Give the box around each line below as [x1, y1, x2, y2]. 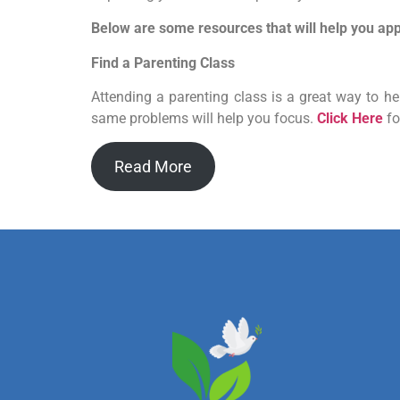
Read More [113, 157, 192, 177]
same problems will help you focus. [91, 109, 317, 127]
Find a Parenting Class [91, 54, 235, 71]
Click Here [317, 109, 383, 127]
